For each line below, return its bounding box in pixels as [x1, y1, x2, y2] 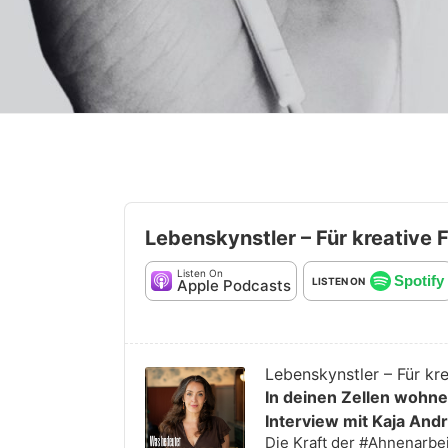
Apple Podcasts [176, 276, 291, 296]
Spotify [393, 272, 444, 290]
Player [124, 363, 172, 384]
